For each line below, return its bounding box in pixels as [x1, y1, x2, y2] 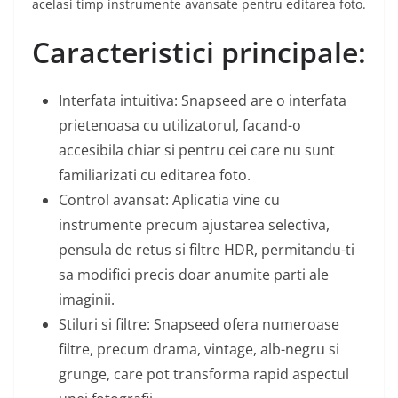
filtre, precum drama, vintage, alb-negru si [59, 339, 339, 360]
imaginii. [59, 290, 115, 310]
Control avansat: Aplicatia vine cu [59, 190, 280, 211]
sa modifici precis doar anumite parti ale [59, 265, 329, 285]
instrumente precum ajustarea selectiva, [59, 215, 330, 235]
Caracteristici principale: [32, 33, 366, 72]
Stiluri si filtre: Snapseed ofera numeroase [59, 314, 339, 335]
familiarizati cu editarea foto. [59, 165, 251, 186]
